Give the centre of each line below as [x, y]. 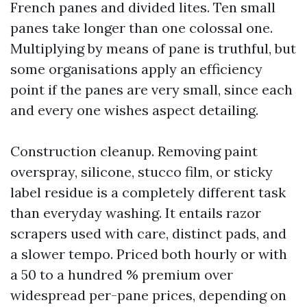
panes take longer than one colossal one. [142, 28]
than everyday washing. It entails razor [136, 213]
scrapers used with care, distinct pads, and [148, 233]
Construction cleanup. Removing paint [134, 151]
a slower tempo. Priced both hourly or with [149, 254]
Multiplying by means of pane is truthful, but [153, 48]
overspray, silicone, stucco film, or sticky [142, 172]
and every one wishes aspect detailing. [134, 110]
